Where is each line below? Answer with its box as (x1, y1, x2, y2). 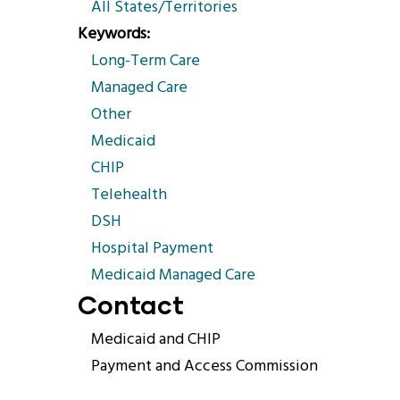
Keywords (78, 21, 146, 47)
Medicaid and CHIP (91, 327, 221, 353)
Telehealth (91, 182, 167, 208)
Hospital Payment (91, 236, 213, 262)
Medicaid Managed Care (91, 262, 255, 288)
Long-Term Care (91, 48, 200, 74)
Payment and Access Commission (91, 354, 318, 379)
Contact (78, 288, 184, 320)
